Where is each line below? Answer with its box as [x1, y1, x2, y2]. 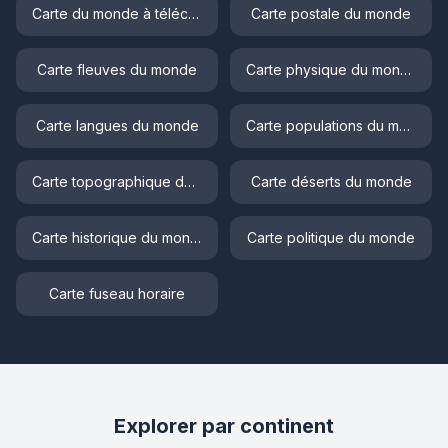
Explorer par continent [114, 413, 334, 438]
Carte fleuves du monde [37, 60, 197, 78]
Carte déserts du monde [250, 172, 412, 190]
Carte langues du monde [35, 116, 199, 134]
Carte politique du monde [247, 228, 415, 246]
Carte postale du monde [251, 4, 411, 22]
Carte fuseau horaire [49, 284, 185, 302]
